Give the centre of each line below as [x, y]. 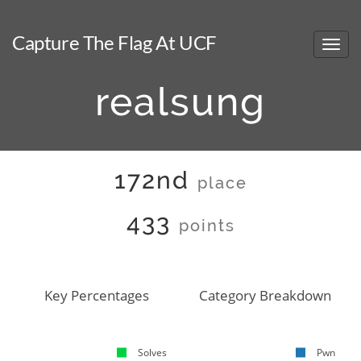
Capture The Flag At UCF [114, 42]
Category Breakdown [265, 295]
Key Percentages [96, 295]
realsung [180, 102]
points [207, 226]
